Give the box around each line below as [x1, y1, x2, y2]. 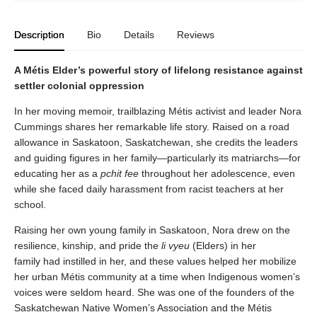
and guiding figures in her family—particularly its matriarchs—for [14, 152, 301, 163]
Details [124, 29, 154, 40]
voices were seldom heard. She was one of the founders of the [14, 287, 294, 298]
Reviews [177, 29, 214, 40]
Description [14, 29, 64, 40]
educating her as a [14, 168, 100, 179]
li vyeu [161, 240, 190, 251]
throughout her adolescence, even [139, 168, 295, 179]
